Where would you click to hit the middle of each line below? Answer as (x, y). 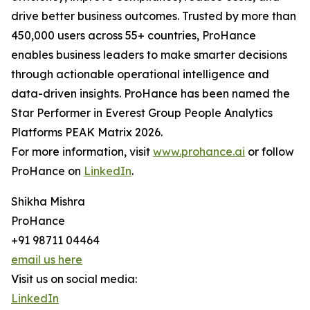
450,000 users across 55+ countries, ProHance (134, 35)
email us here (47, 259)
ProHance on (47, 171)
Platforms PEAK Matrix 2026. (87, 132)
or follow (270, 152)
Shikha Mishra (48, 201)
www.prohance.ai (199, 152)
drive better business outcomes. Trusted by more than (154, 16)
